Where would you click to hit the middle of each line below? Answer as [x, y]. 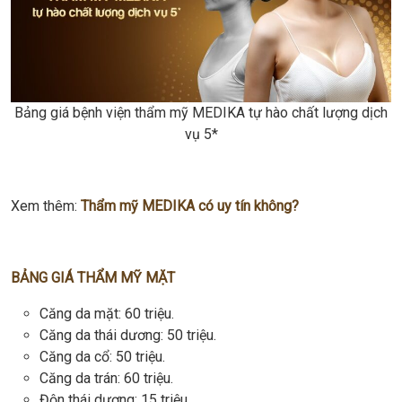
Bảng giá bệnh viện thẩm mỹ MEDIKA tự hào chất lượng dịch [201, 112]
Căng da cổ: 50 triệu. [102, 356]
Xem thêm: [46, 205]
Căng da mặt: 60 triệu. [107, 313]
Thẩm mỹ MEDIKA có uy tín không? [190, 205]
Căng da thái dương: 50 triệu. [128, 335]
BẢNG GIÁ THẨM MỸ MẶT [93, 277]
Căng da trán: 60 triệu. [106, 378]
